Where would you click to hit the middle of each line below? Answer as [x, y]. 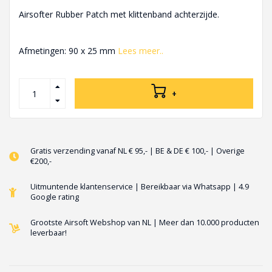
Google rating [55, 197]
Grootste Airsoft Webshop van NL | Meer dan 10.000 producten [145, 223]
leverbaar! [49, 233]
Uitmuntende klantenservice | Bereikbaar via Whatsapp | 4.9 [140, 187]
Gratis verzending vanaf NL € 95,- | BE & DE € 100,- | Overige [138, 151]
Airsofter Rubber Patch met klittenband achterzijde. [119, 15]
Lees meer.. [141, 51]
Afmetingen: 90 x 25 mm [68, 51]
